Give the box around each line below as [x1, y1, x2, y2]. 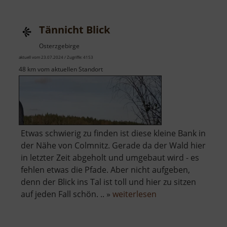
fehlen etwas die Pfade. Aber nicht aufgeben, [21, 164, 190, 176]
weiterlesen [112, 188, 157, 200]
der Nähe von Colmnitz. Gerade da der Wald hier [21, 140, 206, 152]
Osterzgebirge [39, 42, 80, 51]
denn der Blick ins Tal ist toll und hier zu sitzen [21, 176, 196, 188]
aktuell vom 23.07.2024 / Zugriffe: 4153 [19, 54, 93, 60]
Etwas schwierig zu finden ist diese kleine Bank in [21, 128, 206, 139]
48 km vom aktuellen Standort [19, 65, 103, 74]
